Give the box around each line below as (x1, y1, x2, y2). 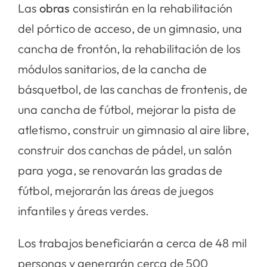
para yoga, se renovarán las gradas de (17, 162, 223, 178)
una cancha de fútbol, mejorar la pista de (17, 101, 236, 117)
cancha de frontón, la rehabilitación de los (17, 41, 241, 56)
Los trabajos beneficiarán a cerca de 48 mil (17, 235, 247, 250)
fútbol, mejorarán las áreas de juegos (17, 182, 214, 198)
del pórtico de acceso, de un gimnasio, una (17, 20, 243, 36)
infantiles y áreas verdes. (17, 203, 150, 218)
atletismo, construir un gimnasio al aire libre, (17, 122, 249, 137)
